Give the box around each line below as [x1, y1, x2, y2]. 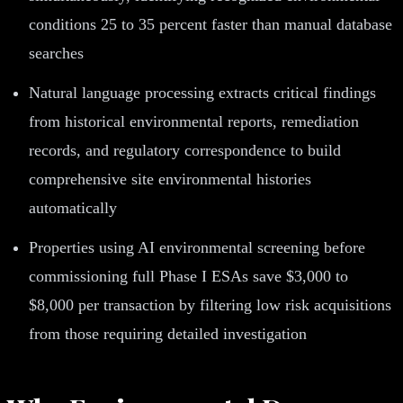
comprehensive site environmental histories [29, 169, 311, 188]
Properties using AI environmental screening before [29, 237, 365, 256]
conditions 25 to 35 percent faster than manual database [29, 14, 392, 33]
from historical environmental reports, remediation [29, 112, 359, 130]
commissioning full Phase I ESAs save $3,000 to [29, 266, 348, 285]
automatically [29, 198, 117, 217]
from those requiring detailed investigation [29, 324, 307, 343]
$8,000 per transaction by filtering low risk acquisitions [29, 295, 391, 314]
